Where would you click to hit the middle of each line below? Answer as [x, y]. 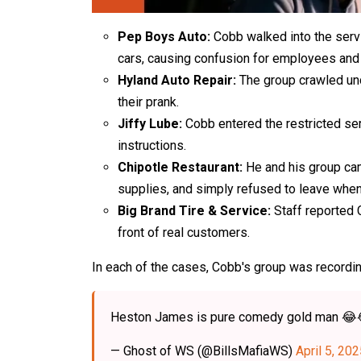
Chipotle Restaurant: [180, 168]
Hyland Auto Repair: [177, 81]
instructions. [154, 146]
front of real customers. [185, 233]
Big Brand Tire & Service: [194, 211]
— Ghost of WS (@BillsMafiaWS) [203, 351]
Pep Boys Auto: [164, 37]
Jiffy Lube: [151, 124]
